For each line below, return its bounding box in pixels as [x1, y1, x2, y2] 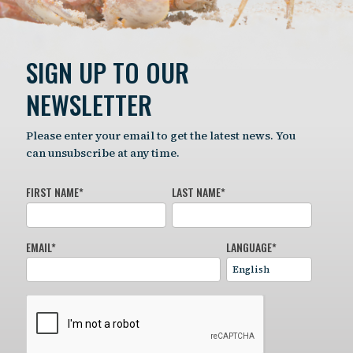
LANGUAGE [226, 238, 273, 255]
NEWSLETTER [26, 86, 153, 123]
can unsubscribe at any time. [26, 145, 180, 161]
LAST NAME [172, 184, 221, 200]
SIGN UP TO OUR [26, 54, 190, 91]
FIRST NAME [26, 184, 80, 200]
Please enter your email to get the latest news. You [26, 128, 296, 143]
